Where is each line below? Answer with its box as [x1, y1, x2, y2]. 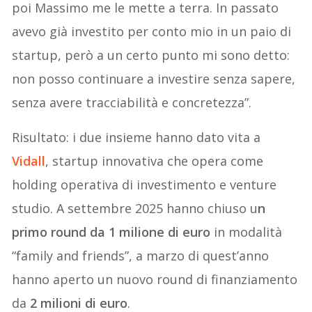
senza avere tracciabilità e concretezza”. [12, 93, 252, 111]
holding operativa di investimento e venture [12, 175, 277, 193]
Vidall [12, 152, 46, 169]
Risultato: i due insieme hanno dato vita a [12, 128, 261, 146]
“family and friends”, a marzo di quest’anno [12, 247, 270, 264]
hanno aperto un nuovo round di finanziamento [12, 270, 298, 288]
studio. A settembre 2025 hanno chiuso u [12, 199, 258, 217]
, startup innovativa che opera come [45, 152, 264, 169]
